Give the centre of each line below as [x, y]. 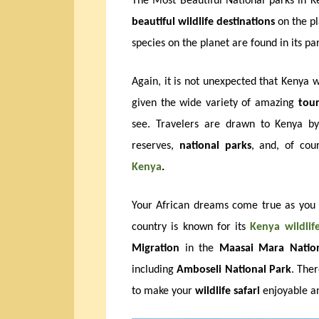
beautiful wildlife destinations [204, 22]
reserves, [156, 146]
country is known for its [191, 227]
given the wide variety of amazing [215, 103]
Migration [158, 248]
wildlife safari [228, 291]
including [155, 270]
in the [202, 248]
